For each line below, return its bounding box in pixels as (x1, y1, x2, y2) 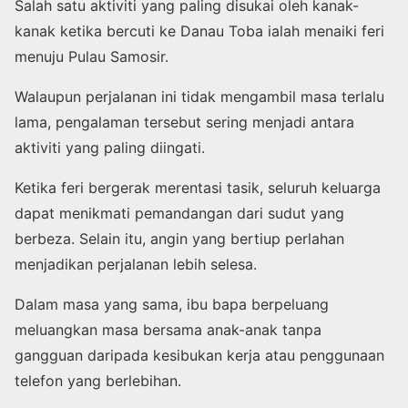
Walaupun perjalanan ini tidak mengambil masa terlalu (15, 87, 384, 107)
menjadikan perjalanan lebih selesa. (15, 255, 257, 274)
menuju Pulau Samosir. (15, 47, 168, 66)
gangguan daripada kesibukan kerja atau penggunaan (15, 346, 384, 365)
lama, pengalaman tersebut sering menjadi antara (15, 113, 354, 132)
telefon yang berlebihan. (15, 372, 181, 391)
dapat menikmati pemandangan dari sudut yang (15, 204, 344, 223)
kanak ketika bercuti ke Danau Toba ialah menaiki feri (15, 22, 384, 41)
